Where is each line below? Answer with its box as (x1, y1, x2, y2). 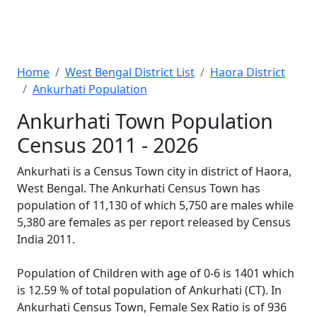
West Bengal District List (65, 64, 195, 80)
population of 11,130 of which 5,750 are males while (17, 197, 294, 213)
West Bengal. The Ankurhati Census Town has (17, 180, 260, 196)
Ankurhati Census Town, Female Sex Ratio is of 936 (17, 299, 287, 315)
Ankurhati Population (33, 81, 147, 97)
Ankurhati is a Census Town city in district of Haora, (17, 163, 292, 179)
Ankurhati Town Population (17, 107, 273, 134)
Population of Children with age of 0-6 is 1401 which (17, 265, 294, 281)
